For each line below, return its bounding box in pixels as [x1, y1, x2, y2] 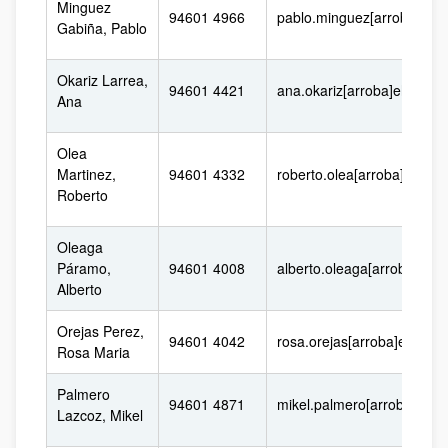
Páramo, [57, 258, 111, 278]
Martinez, [57, 164, 116, 184]
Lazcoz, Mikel [57, 405, 143, 425]
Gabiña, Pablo [57, 18, 147, 38]
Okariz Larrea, [57, 70, 148, 90]
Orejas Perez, [57, 321, 144, 341]
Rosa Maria [57, 342, 130, 362]
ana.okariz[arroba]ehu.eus [277, 80, 444, 100]
